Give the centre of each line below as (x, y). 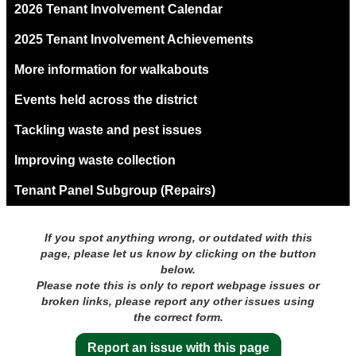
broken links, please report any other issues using (178, 301)
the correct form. (178, 317)
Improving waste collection (95, 160)
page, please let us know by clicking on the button (178, 253)
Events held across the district (106, 99)
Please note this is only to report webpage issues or (178, 285)
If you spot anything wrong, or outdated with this (178, 237)
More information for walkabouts (112, 69)
